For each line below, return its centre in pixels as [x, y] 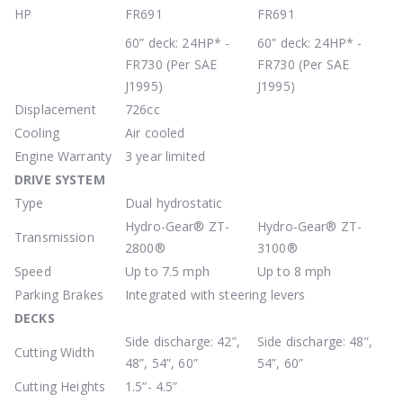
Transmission [54, 237]
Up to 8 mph [295, 271]
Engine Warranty [63, 156]
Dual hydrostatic [174, 202]
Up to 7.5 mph [167, 271]
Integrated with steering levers [215, 294]
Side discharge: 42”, [183, 341]
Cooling [37, 132]
